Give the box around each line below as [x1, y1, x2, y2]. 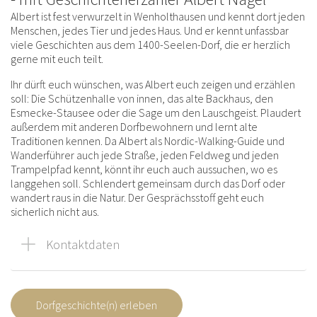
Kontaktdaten [46, 236, 120, 253]
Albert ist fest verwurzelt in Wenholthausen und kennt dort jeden [11, 8, 305, 23]
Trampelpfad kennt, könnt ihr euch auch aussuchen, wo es [11, 161, 277, 176]
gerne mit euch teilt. [11, 51, 103, 66]
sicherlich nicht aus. [11, 204, 99, 219]
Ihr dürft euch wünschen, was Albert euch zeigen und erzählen [11, 76, 295, 91]
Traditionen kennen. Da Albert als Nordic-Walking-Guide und [11, 133, 284, 148]
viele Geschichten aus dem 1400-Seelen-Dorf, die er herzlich [11, 37, 290, 52]
